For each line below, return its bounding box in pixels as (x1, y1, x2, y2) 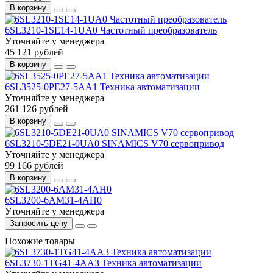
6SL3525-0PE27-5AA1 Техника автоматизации (5, 81, 200, 92)
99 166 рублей (5, 160, 63, 171)
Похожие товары (5, 235, 75, 246)
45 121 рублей (5, 46, 63, 57)
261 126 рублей (5, 103, 68, 114)
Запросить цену (10, 218, 68, 228)
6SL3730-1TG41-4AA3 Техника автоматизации (5, 257, 202, 268)
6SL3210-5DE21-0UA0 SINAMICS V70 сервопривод (5, 138, 224, 149)
